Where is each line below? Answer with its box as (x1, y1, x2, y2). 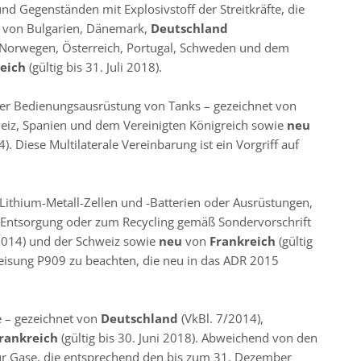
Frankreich (210, 233, 279, 249)
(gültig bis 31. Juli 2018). (29, 59, 162, 75)
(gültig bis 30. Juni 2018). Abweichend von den (61, 330, 317, 346)
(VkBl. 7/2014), (181, 310, 263, 326)
